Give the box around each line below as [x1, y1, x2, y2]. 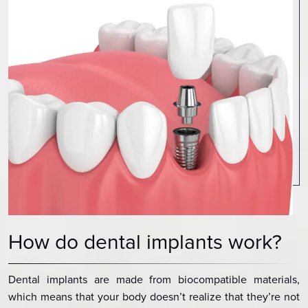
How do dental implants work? [8, 232, 282, 253]
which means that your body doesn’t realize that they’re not [8, 291, 300, 303]
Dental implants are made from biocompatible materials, [8, 274, 300, 286]
